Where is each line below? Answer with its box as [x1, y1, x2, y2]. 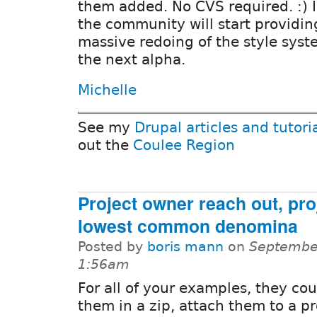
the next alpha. [78, 51, 185, 69]
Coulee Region [133, 136, 235, 154]
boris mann [147, 238, 224, 254]
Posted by [78, 238, 147, 254]
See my [78, 118, 134, 136]
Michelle [78, 81, 137, 99]
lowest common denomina [78, 212, 298, 238]
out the [78, 136, 133, 154]
